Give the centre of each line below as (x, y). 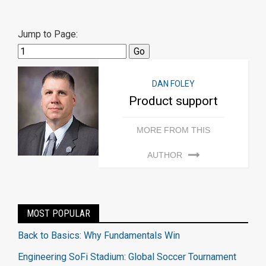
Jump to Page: (48, 34)
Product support (174, 101)
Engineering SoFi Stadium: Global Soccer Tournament (127, 257)
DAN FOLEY (174, 84)
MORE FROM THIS (174, 130)
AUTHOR (164, 155)
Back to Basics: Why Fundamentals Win (99, 235)
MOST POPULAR (58, 213)
